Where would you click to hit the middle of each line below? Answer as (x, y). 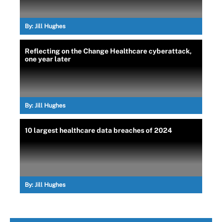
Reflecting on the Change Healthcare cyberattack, (108, 51)
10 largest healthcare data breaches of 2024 (98, 130)
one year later (48, 59)
